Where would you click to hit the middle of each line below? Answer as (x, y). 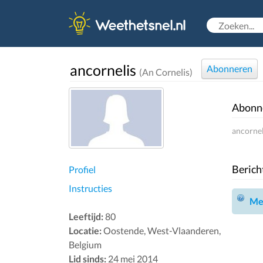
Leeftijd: (86, 216)
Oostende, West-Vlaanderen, (161, 230)
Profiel (82, 169)
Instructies (90, 188)
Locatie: (85, 230)
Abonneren (230, 68)
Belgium (85, 245)
